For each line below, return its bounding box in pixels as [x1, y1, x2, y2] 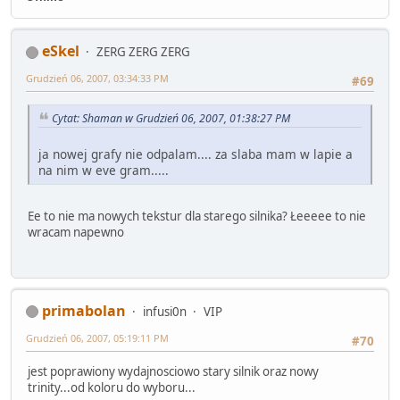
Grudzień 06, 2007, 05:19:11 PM [26, 330, 169, 345]
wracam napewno [28, 224, 124, 241]
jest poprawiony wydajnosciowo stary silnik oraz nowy [28, 362, 319, 379]
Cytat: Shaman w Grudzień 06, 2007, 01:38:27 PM [52, 110, 290, 126]
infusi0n [143, 303, 187, 320]
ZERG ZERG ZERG [96, 44, 190, 61]
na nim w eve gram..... [38, 162, 169, 179]
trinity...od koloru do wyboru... [28, 379, 196, 396]
